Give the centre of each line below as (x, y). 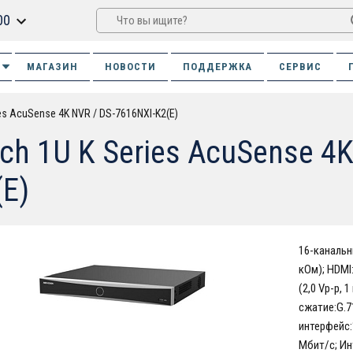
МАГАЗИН (52, 67)
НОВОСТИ (130, 67)
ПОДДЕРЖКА (217, 67)
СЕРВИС (300, 67)
